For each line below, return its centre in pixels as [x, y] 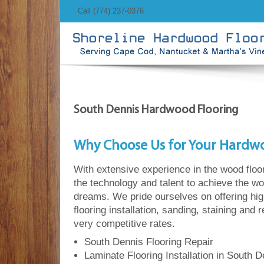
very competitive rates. [124, 223]
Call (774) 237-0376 [111, 11]
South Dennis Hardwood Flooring [156, 110]
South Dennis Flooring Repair [149, 242]
